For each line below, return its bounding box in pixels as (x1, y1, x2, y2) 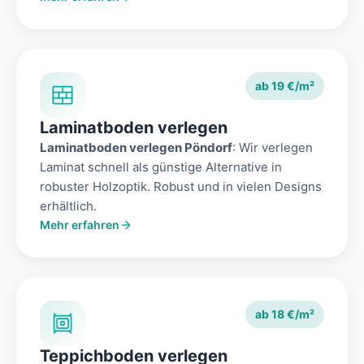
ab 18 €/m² (255, 307, 314, 322)
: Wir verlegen (232, 140, 313, 156)
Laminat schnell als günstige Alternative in (40, 159, 282, 175)
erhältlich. (40, 198, 97, 214)
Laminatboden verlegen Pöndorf (40, 140, 232, 156)
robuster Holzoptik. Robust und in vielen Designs (40, 179, 322, 195)
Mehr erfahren (40, 218, 119, 232)
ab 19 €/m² (255, 79, 314, 93)
